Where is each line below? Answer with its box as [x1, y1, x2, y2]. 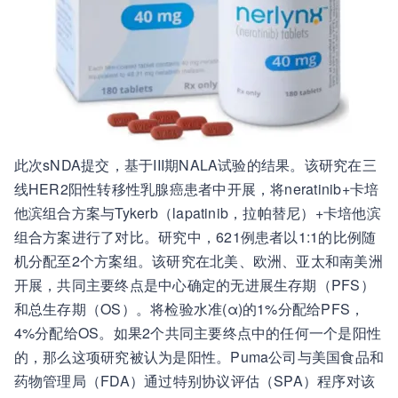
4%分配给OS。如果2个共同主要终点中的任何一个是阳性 [13, 322, 382, 343]
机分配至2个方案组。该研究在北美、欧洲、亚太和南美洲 [13, 251, 383, 271]
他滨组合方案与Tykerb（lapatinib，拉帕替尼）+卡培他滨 [13, 203, 381, 223]
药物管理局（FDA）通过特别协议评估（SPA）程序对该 [13, 370, 376, 391]
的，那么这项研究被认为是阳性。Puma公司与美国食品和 [13, 346, 385, 367]
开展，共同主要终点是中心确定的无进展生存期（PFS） [13, 275, 375, 295]
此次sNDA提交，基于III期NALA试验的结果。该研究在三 [13, 155, 377, 175]
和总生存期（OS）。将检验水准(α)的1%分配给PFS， [13, 298, 365, 319]
